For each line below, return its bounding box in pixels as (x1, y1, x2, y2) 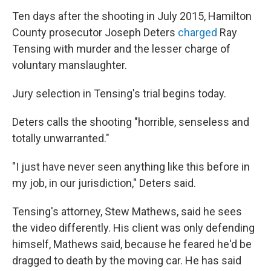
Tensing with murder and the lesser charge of (12, 42, 230, 55)
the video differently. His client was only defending (12, 221, 255, 234)
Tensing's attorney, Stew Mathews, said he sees (12, 205, 242, 218)
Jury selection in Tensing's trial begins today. (12, 87, 226, 100)
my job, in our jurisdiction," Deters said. (12, 177, 196, 189)
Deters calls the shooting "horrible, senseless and (12, 116, 249, 128)
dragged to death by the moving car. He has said (12, 254, 241, 267)
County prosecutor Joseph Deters (12, 26, 178, 39)
